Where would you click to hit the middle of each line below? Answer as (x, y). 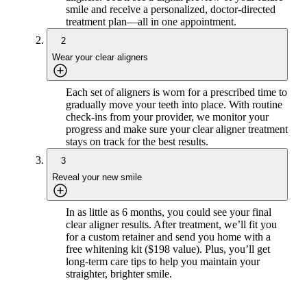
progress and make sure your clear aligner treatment (177, 129)
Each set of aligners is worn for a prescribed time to (176, 92)
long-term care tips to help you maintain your (163, 261)
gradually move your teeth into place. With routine (174, 104)
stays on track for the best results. (137, 141)
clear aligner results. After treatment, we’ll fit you (171, 224)
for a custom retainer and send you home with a (168, 236)
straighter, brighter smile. (119, 273)
